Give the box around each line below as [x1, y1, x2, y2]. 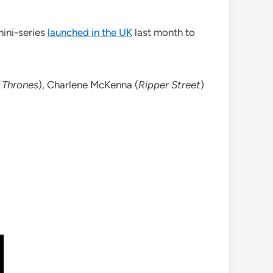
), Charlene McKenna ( [38, 79, 138, 91]
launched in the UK [48, 26, 132, 39]
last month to [132, 26, 195, 39]
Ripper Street [138, 79, 200, 91]
